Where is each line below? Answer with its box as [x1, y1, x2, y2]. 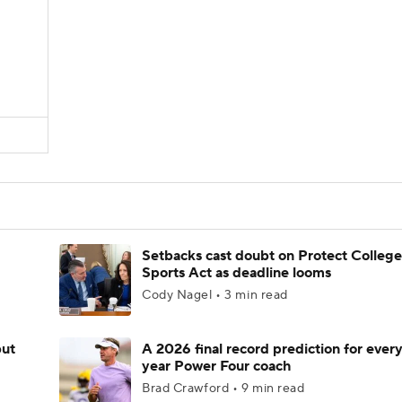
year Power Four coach [142, 357, 291, 375]
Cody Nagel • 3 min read [142, 287, 288, 303]
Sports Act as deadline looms [142, 264, 331, 282]
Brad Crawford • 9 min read [142, 380, 305, 397]
